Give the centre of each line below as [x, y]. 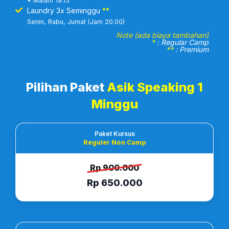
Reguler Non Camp [114, 142]
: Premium [191, 49]
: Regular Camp [182, 42]
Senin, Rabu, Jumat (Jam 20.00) [76, 21]
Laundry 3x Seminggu [64, 10]
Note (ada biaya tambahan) [162, 35]
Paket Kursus [114, 133]
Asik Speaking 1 [155, 87]
